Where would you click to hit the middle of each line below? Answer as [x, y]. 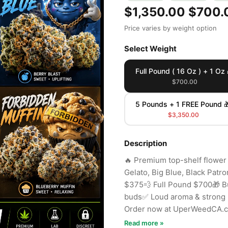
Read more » [144, 223]
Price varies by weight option [170, 28]
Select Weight [150, 49]
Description [146, 143]
